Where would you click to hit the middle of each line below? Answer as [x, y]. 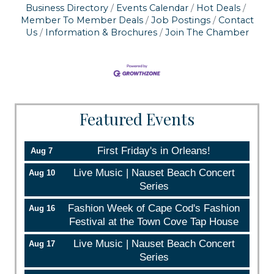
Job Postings [180, 20]
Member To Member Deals [82, 20]
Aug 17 [42, 244]
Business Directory [67, 8]
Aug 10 [42, 173]
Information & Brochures [101, 32]
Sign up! [137, 37]
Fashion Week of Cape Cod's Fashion [154, 209]
